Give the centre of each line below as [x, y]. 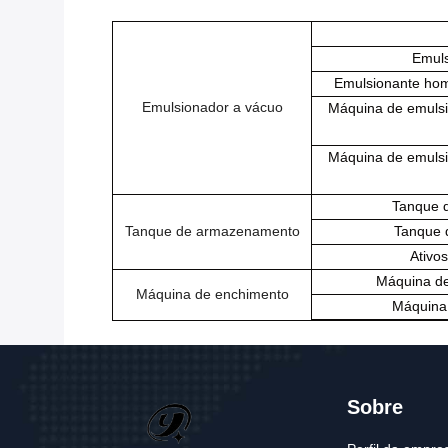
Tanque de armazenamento [212, 231]
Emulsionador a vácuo [212, 107]
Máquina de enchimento [212, 294]
